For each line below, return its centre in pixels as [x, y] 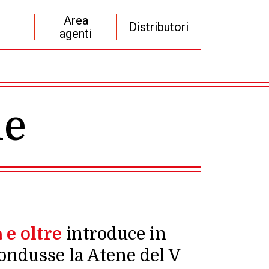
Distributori [159, 27]
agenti [76, 34]
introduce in [114, 234]
